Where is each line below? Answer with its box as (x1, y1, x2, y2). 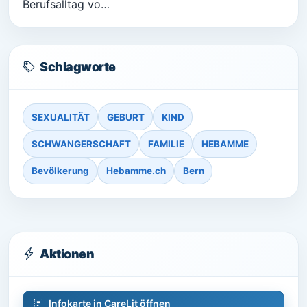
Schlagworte (40, 60, 116, 75)
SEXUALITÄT (31, 111, 90, 123)
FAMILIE (147, 138, 184, 150)
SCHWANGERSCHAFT (31, 138, 131, 150)
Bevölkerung (31, 165, 89, 177)
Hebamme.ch (106, 165, 166, 177)
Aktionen (40, 247, 95, 262)
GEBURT (106, 111, 145, 123)
